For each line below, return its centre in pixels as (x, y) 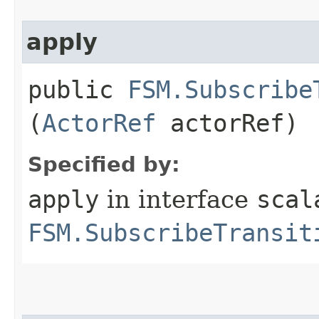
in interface (178, 199)
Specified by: (104, 164)
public (78, 89)
